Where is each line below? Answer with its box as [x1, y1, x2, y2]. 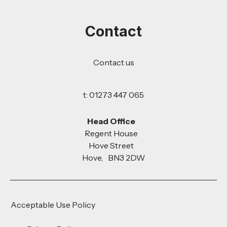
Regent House [84, 128, 143, 139]
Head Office [87, 116, 140, 127]
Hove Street [88, 140, 139, 151]
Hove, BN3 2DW [82, 153, 145, 163]
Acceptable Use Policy [11, 200, 95, 210]
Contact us [93, 57, 134, 68]
